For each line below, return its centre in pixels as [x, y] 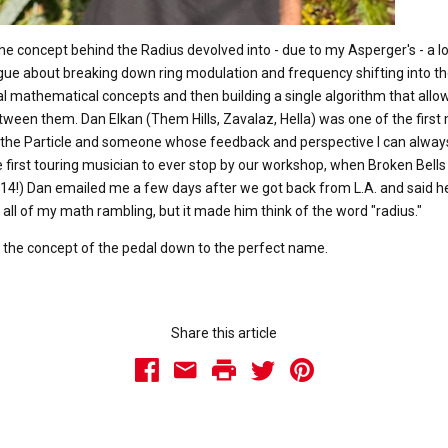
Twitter [288, 370]
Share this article [224, 333]
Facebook [186, 370]
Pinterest [338, 370]
